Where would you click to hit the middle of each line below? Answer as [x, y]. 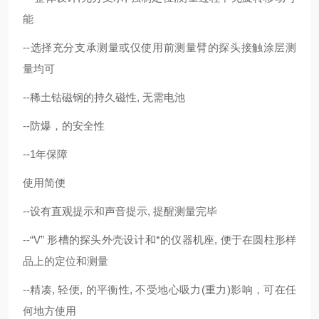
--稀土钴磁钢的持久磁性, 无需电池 [104, 97]
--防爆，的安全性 [64, 126]
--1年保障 [45, 154]
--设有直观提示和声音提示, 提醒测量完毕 [120, 211]
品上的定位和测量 [66, 261]
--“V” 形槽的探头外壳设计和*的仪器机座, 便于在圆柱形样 [159, 240]
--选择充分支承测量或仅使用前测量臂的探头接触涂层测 [159, 47]
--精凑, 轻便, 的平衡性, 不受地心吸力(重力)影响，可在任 [159, 289]
